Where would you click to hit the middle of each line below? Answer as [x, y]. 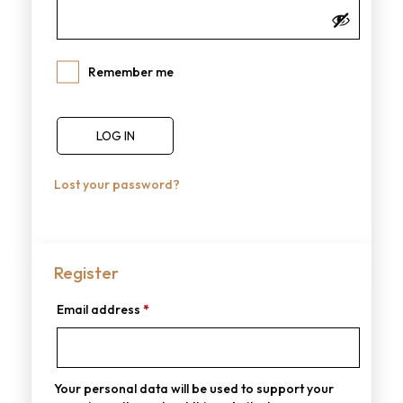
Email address [100, 310]
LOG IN [115, 136]
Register [86, 273]
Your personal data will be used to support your [194, 389]
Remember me [131, 72]
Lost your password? [117, 185]
